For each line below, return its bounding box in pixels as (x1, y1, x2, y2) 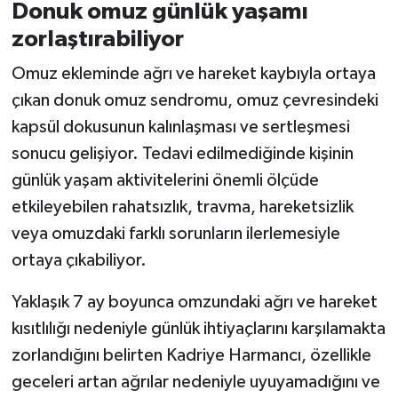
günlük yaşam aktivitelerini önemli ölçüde (11, 171, 319, 190)
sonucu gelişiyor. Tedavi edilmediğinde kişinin (11, 145, 354, 163)
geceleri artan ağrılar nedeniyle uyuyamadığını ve (11, 373, 380, 392)
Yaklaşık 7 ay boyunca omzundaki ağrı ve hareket (11, 293, 378, 312)
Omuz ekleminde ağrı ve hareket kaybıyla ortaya (11, 65, 376, 84)
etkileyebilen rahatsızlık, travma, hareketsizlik (11, 198, 354, 217)
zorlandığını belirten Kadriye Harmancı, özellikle (11, 346, 371, 365)
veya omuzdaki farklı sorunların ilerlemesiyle (11, 225, 340, 243)
